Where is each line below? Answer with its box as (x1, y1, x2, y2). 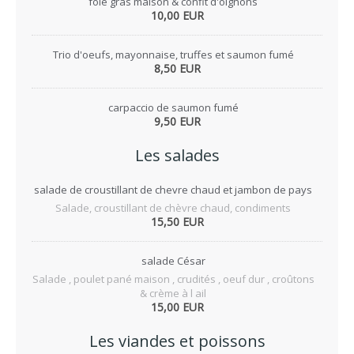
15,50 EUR (150, 214, 204, 229)
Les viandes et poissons (88, 330, 265, 352)
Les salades (134, 145, 220, 166)
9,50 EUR (153, 114, 201, 129)
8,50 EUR (153, 61, 201, 76)
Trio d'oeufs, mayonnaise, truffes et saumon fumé (52, 47, 294, 62)
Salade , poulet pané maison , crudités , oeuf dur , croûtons (32, 272, 314, 286)
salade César (141, 254, 205, 268)
